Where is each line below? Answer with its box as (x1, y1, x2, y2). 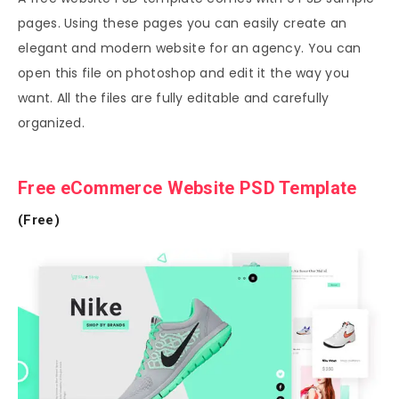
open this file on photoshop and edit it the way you (18, 63, 350, 82)
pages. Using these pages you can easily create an (18, 13, 347, 32)
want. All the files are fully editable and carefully (18, 88, 330, 107)
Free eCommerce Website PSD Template (18, 177, 357, 199)
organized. (18, 113, 85, 132)
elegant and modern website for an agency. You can (18, 38, 362, 57)
